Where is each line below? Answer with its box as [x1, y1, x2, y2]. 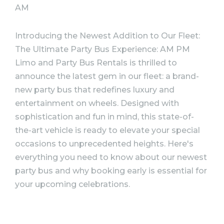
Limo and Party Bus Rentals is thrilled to [15, 57, 177, 67]
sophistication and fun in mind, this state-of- [15, 111, 194, 121]
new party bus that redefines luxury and [15, 84, 174, 94]
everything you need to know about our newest [15, 152, 207, 162]
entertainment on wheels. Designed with [15, 98, 179, 108]
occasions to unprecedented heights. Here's [15, 138, 193, 148]
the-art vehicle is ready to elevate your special [15, 125, 200, 135]
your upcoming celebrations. [15, 179, 132, 189]
